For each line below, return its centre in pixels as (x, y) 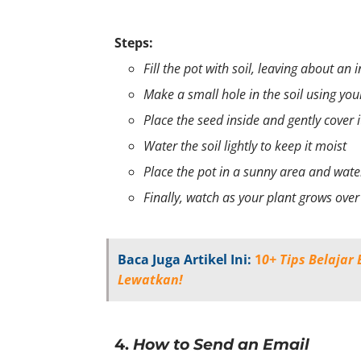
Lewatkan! (150, 279)
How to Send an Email (221, 344)
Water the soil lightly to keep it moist (245, 145)
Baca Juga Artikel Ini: (185, 259)
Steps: (134, 42)
